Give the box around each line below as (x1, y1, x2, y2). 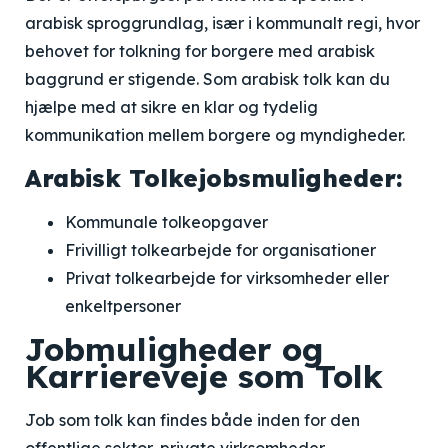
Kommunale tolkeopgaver (65, 212, 268, 232)
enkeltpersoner (65, 296, 181, 316)
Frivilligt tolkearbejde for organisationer (65, 240, 376, 260)
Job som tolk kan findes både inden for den (25, 410, 360, 430)
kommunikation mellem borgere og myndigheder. (25, 125, 405, 145)
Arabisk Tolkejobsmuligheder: (25, 163, 403, 193)
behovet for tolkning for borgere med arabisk (25, 41, 375, 61)
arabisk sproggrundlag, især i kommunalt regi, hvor (25, 13, 420, 33)
